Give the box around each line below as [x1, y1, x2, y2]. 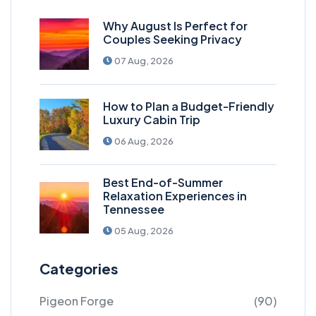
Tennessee [103, 202, 164, 217]
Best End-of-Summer [103, 175, 223, 190]
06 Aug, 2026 [114, 135, 174, 147]
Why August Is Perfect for [103, 18, 248, 34]
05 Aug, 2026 [114, 225, 174, 237]
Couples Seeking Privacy [103, 32, 242, 47]
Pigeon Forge [39, 293, 114, 309]
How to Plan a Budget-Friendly [103, 99, 274, 114]
